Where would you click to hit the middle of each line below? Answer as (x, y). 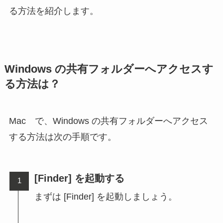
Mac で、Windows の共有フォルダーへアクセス (108, 121)
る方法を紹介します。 (54, 11)
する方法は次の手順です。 (62, 137)
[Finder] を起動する (80, 178)
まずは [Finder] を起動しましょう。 (106, 196)
